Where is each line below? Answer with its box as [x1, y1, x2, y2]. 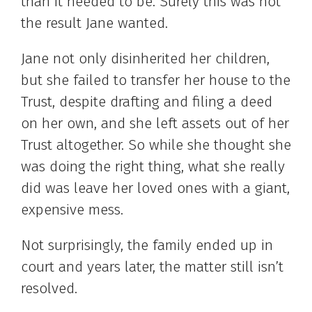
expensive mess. [21, 201, 127, 219]
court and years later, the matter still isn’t [21, 258, 283, 276]
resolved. [21, 279, 81, 298]
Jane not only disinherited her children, [21, 49, 270, 68]
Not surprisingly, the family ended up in [21, 236, 273, 255]
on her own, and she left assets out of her [21, 114, 289, 133]
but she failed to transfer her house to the [21, 71, 290, 90]
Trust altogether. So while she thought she [21, 136, 291, 155]
